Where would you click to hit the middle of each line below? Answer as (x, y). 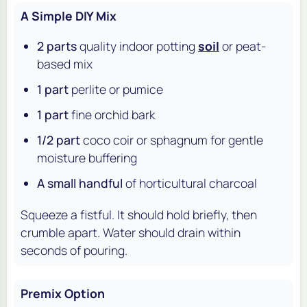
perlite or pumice (116, 89)
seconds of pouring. (74, 250)
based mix (65, 63)
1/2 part (59, 140)
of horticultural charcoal (190, 183)
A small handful (80, 183)
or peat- (243, 46)
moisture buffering (87, 158)
